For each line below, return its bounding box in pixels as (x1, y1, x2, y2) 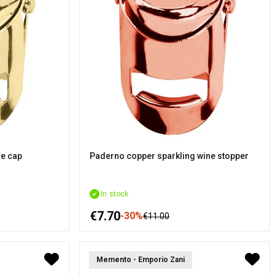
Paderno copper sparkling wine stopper (90, 150, 249, 161)
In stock (101, 189, 129, 198)
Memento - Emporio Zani (96, 255, 185, 264)
